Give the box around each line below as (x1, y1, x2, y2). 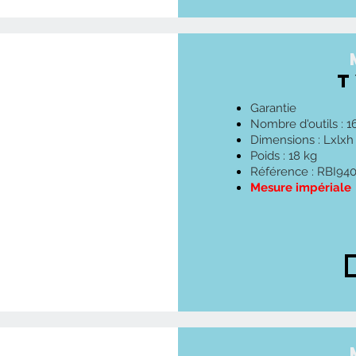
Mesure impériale (250, 180, 351, 195)
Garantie (250, 101, 300, 115)
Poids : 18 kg (250, 149, 317, 163)
